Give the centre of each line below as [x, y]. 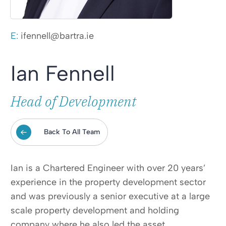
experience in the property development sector [108, 182]
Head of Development [74, 101]
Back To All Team [72, 132]
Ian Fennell [63, 74]
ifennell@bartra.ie [57, 36]
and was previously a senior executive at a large [110, 196]
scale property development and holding [95, 211]
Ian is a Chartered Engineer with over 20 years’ [108, 168]
